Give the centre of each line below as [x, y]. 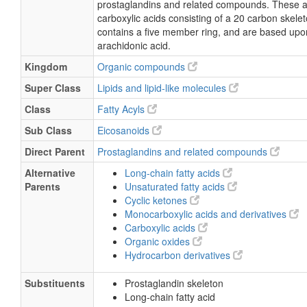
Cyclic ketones [157, 200]
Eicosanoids [125, 130]
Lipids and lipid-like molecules [163, 88]
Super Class [53, 88]
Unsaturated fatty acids [176, 186]
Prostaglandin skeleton [174, 283]
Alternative [50, 173]
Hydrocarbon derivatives [179, 255]
